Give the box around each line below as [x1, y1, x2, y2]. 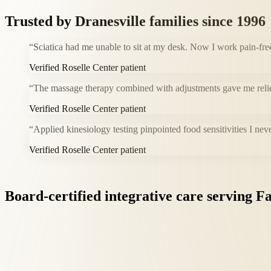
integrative [105, 188, 172, 204]
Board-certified [5, 188, 101, 204]
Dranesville [75, 13, 146, 30]
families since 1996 [146, 13, 266, 30]
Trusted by [5, 13, 75, 30]
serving [207, 188, 252, 204]
